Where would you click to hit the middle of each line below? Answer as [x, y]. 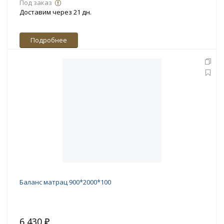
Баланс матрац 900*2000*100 [65, 182]
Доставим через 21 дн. [55, 12]
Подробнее [49, 40]
